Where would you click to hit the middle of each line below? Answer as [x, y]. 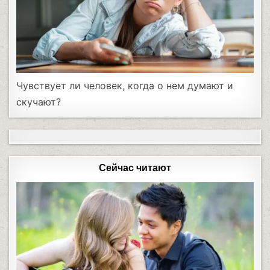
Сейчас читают [135, 168]
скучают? [39, 102]
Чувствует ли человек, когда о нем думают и [125, 86]
